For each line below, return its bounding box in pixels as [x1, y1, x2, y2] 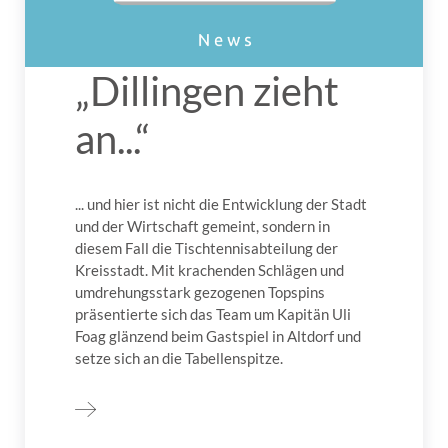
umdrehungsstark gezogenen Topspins [75, 283, 325, 302]
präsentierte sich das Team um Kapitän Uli [75, 305, 351, 324]
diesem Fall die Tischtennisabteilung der [75, 239, 338, 258]
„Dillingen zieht [75, 67, 339, 116]
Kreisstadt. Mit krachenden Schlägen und [75, 261, 344, 280]
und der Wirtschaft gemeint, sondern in [75, 217, 330, 236]
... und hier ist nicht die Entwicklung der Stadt [75, 195, 367, 214]
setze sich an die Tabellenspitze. [75, 349, 283, 368]
